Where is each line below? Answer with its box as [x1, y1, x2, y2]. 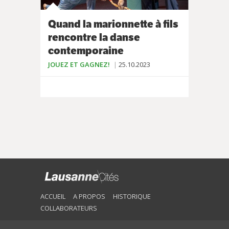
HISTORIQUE [113, 192, 151, 201]
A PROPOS [73, 192, 105, 201]
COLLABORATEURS [40, 203, 97, 213]
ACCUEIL [40, 192, 65, 201]
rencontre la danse [48, 31, 140, 44]
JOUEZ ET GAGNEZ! [48, 60, 110, 70]
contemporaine [48, 44, 124, 58]
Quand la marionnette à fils [48, 17, 178, 31]
